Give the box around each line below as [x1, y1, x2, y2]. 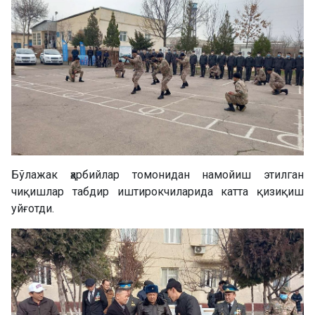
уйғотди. [11, 202, 54, 216]
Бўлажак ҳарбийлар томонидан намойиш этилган [11, 168, 304, 182]
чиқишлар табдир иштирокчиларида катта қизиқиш [11, 185, 304, 199]
